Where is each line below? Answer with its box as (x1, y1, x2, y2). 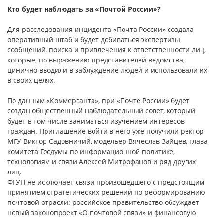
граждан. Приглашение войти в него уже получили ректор (7, 126, 204, 136)
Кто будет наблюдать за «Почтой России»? (7, 4, 161, 14)
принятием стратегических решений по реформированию (7, 187, 205, 197)
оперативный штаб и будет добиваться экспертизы (7, 35, 180, 45)
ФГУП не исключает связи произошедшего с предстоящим (7, 177, 204, 187)
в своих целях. (7, 76, 55, 85)
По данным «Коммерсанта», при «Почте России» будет (7, 96, 189, 106)
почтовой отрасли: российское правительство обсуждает (7, 198, 199, 207)
